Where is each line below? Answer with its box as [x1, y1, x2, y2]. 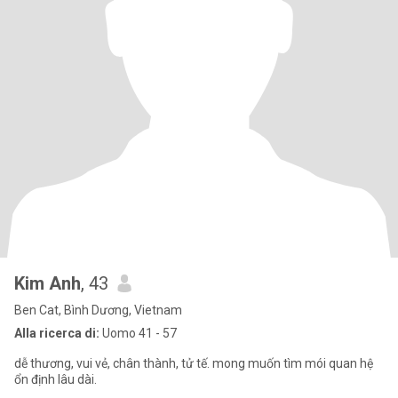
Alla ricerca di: [14, 326, 99, 340]
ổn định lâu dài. [14, 372, 97, 386]
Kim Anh [14, 273, 81, 294]
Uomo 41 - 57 [99, 326, 177, 340]
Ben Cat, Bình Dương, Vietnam [14, 303, 182, 317]
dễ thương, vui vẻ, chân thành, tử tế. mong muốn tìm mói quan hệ [14, 356, 373, 370]
